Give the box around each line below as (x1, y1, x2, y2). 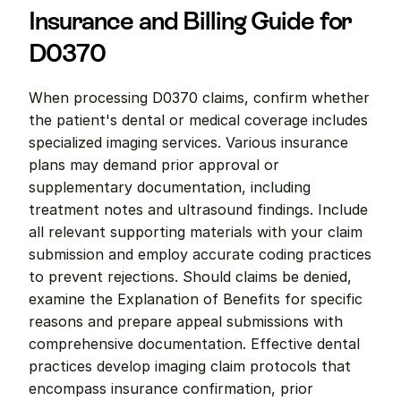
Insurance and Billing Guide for (29, 6, 353, 35)
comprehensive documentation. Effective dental (29, 335, 360, 353)
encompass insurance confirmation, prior (29, 380, 313, 397)
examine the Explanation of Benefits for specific (29, 290, 363, 308)
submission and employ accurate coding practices (29, 245, 371, 263)
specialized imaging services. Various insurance (29, 133, 348, 151)
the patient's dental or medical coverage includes (29, 111, 368, 129)
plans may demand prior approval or (29, 156, 279, 174)
